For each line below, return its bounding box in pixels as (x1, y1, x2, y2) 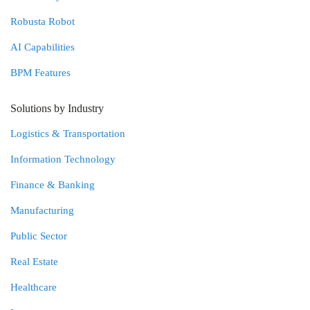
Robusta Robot (10, 16, 75, 27)
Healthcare (10, 282, 57, 293)
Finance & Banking (10, 179, 95, 190)
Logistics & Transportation (10, 128, 125, 139)
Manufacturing (10, 205, 74, 216)
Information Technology (10, 154, 116, 165)
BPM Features (10, 67, 71, 78)
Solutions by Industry (10, 102, 104, 114)
